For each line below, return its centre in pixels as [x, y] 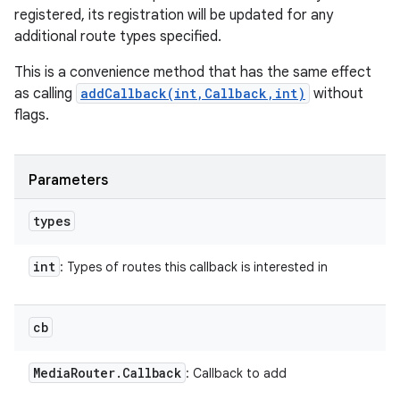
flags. [32, 115]
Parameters [68, 180]
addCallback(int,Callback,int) [193, 93]
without [337, 94]
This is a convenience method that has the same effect [193, 72]
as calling [45, 94]
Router [93, 373]
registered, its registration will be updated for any [174, 15]
